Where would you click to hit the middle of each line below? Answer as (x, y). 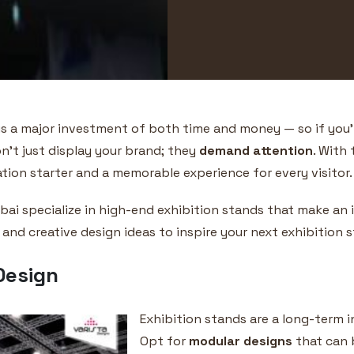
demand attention (256, 150)
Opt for (164, 341)
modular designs (241, 341)
